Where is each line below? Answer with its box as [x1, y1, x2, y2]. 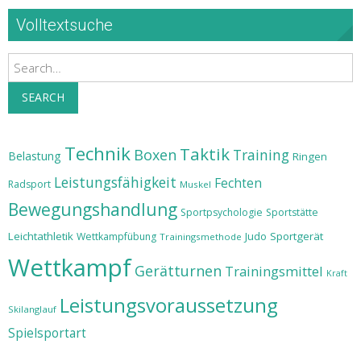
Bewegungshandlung [8, 198, 177, 221]
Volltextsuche [16, 15, 113, 35]
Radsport [8, 177, 51, 191]
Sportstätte [266, 205, 318, 219]
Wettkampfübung [77, 230, 156, 243]
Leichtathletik [8, 229, 73, 243]
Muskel [180, 178, 211, 190]
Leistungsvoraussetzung [60, 293, 278, 318]
